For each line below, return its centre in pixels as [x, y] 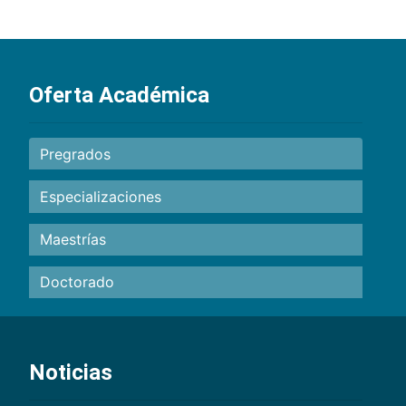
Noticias [71, 373]
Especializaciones [101, 197]
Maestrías [73, 240]
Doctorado [77, 282]
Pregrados [75, 154]
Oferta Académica [119, 96]
